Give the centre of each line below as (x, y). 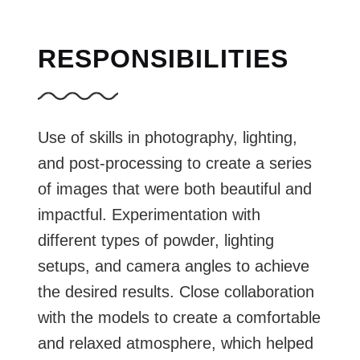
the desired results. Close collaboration (176, 291)
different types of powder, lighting (155, 240)
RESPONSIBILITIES (163, 58)
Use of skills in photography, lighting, (167, 137)
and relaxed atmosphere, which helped (175, 343)
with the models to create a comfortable (179, 317)
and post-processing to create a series (174, 163)
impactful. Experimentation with (149, 214)
